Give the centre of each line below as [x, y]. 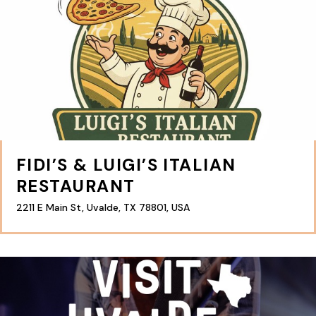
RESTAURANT [76, 186]
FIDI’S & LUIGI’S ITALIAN [126, 164]
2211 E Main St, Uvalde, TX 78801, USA [103, 207]
